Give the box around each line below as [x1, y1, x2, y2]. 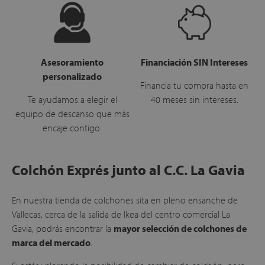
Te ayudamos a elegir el [27, 93, 117, 105]
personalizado [43, 70, 102, 82]
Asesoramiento [41, 56, 104, 68]
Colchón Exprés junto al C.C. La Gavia [12, 160, 245, 179]
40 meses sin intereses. [150, 93, 238, 105]
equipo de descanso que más [15, 107, 130, 119]
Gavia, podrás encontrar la [12, 222, 114, 234]
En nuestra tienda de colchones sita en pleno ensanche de [12, 193, 238, 206]
